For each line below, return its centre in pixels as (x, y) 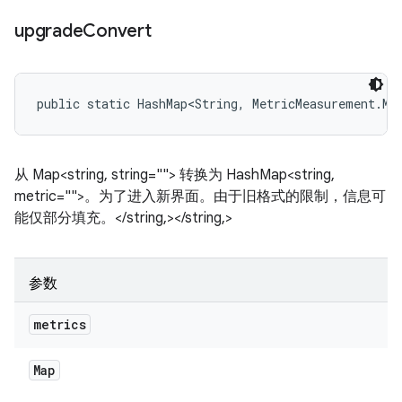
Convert (117, 31)
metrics (60, 324)
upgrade (49, 31)
